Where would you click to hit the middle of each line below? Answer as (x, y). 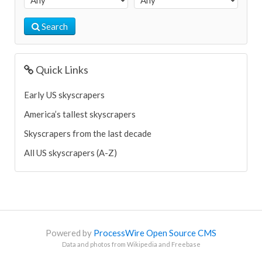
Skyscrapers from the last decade (88, 133)
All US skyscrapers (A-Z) (70, 153)
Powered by (70, 233)
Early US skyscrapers (64, 95)
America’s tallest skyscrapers (80, 114)
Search (54, 26)
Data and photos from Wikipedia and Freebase (131, 244)
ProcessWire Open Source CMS (155, 233)
